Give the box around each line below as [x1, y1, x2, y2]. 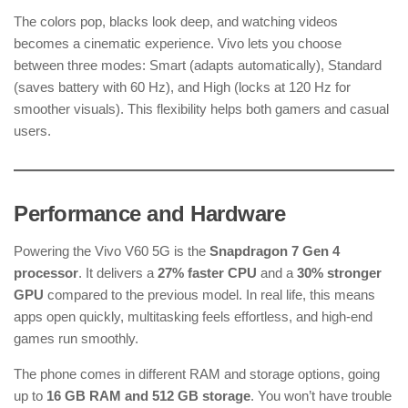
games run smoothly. [14, 331, 138, 347]
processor [14, 265, 78, 281]
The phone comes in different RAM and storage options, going [14, 366, 380, 382]
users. [14, 123, 51, 139]
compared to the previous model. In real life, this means [44, 287, 375, 303]
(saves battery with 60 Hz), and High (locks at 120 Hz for [14, 79, 351, 96]
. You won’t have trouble [250, 388, 392, 404]
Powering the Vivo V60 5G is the [14, 243, 209, 260]
